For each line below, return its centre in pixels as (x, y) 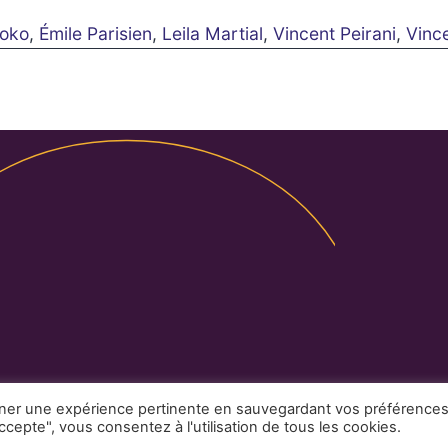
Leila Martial (213, 34)
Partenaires (154, 408)
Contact (280, 408)
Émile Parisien (96, 34)
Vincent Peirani (335, 34)
